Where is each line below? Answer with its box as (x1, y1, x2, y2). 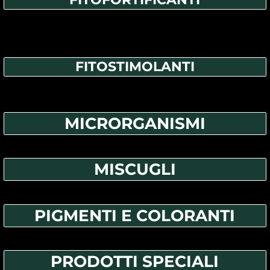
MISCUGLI (93, 159, 176, 180)
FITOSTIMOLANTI (75, 58, 195, 75)
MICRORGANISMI (64, 113, 206, 133)
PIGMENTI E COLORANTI (34, 205, 236, 225)
